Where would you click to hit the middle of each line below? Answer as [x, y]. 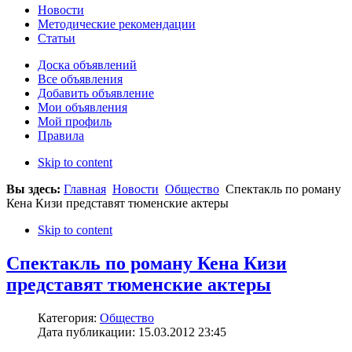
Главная [85, 189]
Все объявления [80, 79]
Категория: [69, 318]
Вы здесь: [35, 189]
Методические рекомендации [117, 24]
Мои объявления [82, 108]
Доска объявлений [87, 65]
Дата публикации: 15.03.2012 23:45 [132, 332]
